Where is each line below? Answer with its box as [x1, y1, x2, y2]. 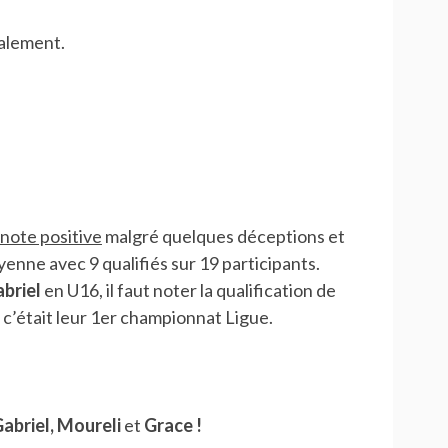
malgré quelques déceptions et [101, 225, 345, 248]
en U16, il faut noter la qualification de [40, 279, 336, 302]
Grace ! [143, 414, 202, 437]
